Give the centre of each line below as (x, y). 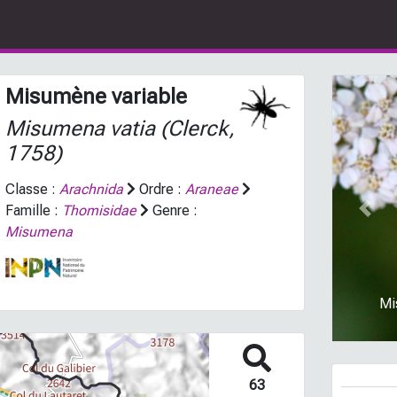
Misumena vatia (80, 128)
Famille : (33, 210)
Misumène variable (96, 97)
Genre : (173, 210)
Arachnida (91, 189)
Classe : (32, 189)
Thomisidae (99, 210)
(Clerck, (195, 128)
